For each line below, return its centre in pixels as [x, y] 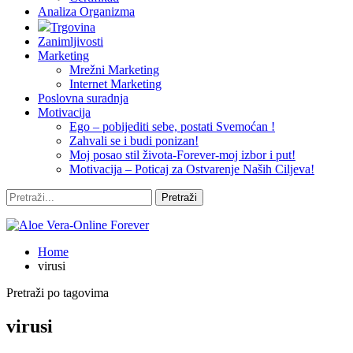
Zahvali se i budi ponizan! [134, 141]
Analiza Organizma [86, 11]
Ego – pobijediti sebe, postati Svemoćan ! [172, 126]
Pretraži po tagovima [58, 293]
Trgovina [73, 27]
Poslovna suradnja [83, 98]
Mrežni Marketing [114, 70]
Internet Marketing [115, 84]
